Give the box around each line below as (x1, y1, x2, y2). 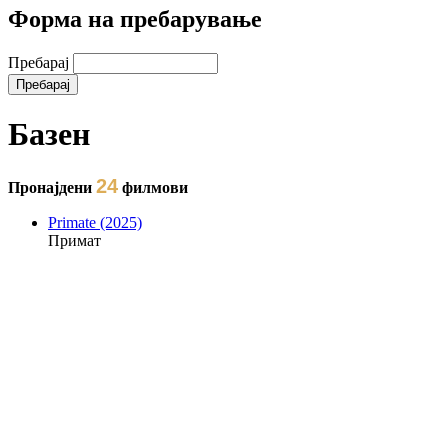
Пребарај (8, 53, 73, 71)
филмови (122, 178, 188, 196)
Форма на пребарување (8, 5, 262, 32)
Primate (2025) (48, 213, 142, 231)
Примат (48, 231, 101, 249)
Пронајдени (8, 178, 96, 196)
